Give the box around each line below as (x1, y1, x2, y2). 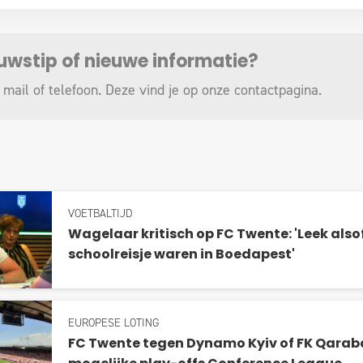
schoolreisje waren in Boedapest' (67, 248, 295, 262)
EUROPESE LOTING (67, 314, 159, 331)
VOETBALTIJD (67, 205, 132, 221)
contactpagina (233, 79, 318, 100)
